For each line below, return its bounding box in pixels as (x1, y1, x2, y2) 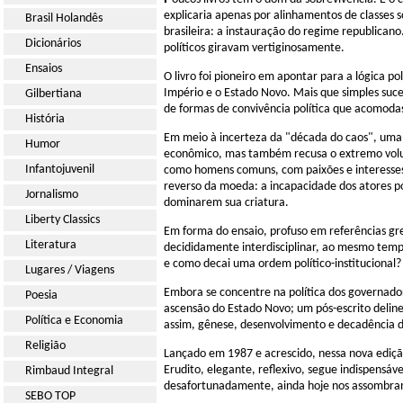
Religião (25, 339, 66, 353)
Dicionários (25, 37, 81, 50)
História (25, 112, 65, 126)
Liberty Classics (25, 213, 100, 227)
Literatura (25, 238, 76, 252)
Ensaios (25, 62, 62, 76)
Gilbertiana (25, 87, 82, 101)
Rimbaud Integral (25, 364, 113, 378)
